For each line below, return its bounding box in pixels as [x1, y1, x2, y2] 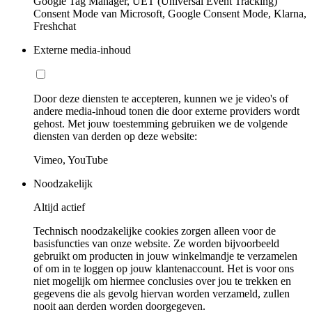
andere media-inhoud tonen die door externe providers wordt [33, 104, 299, 117]
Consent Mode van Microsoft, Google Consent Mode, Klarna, [33, 7, 306, 19]
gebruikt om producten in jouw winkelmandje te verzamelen [33, 249, 297, 262]
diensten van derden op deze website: [33, 130, 197, 142]
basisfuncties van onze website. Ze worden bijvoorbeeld [33, 237, 279, 249]
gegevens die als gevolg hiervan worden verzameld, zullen [33, 287, 290, 299]
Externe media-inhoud [33, 43, 131, 56]
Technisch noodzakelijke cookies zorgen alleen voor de [33, 224, 276, 237]
